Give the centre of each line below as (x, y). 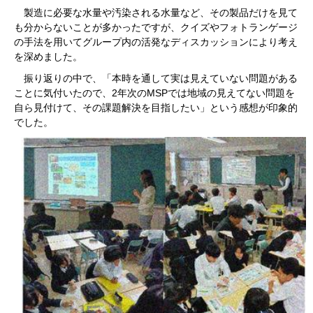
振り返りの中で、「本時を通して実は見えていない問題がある (156, 78)
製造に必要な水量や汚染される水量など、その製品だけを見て (156, 12)
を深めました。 (48, 56)
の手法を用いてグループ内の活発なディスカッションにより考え (156, 42)
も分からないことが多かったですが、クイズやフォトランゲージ (156, 27)
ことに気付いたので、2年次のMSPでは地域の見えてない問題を (154, 93)
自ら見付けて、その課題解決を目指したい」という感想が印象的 (156, 107)
